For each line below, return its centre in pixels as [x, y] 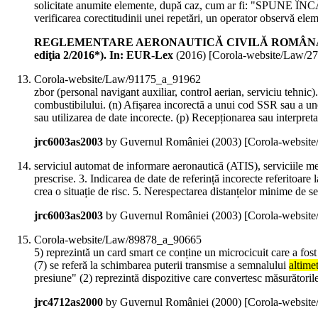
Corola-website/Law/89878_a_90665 [118, 240]
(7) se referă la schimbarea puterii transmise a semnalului [161, 265]
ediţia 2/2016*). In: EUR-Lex [104, 55]
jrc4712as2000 [68, 302]
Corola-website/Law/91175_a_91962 [117, 79]
